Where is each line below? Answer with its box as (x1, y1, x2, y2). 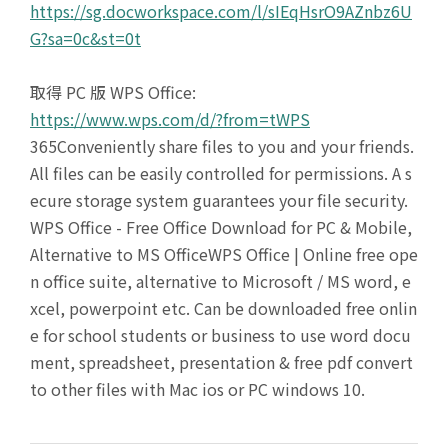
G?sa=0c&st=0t (30, 26, 141, 50)
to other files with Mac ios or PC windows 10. (30, 377, 365, 401)
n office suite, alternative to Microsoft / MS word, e (30, 269, 411, 293)
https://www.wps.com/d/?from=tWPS (30, 107, 310, 131)
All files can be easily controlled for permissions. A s (30, 161, 412, 185)
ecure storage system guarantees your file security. (30, 188, 408, 212)
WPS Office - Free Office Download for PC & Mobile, (30, 215, 412, 239)
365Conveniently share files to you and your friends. (30, 134, 414, 158)
